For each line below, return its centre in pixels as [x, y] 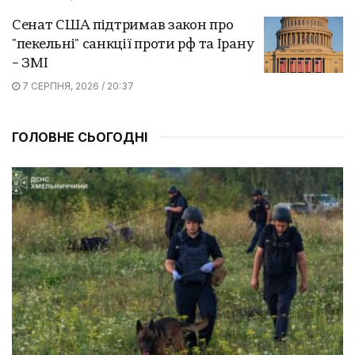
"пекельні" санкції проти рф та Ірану [133, 44]
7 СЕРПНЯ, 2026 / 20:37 [77, 86]
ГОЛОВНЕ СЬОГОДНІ [80, 137]
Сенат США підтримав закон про [123, 25]
